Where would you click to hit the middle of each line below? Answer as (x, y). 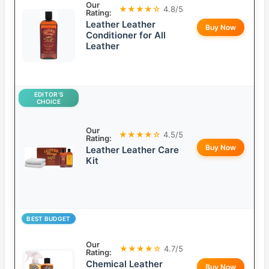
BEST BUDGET (49, 219)
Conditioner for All (126, 35)
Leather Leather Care (132, 150)
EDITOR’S (49, 95)
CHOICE (49, 102)
